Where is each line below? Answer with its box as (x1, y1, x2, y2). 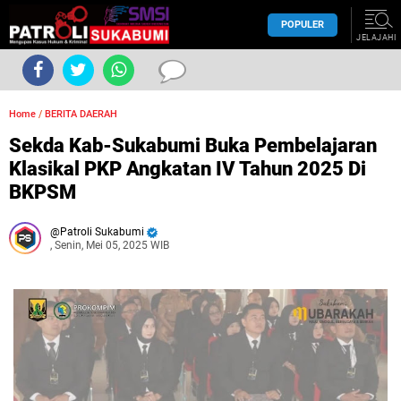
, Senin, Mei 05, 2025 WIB (50, 239, 169, 252)
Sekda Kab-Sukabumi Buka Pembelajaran (9, 134, 377, 157)
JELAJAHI (356, 33, 396, 42)
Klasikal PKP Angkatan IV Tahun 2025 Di (9, 158, 366, 180)
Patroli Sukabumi (60, 226, 144, 238)
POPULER (281, 18, 324, 30)
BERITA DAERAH (45, 108, 117, 120)
